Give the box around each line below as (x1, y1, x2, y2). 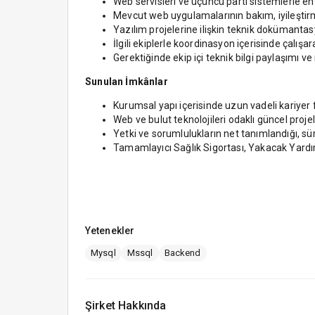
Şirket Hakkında (85, 298, 167, 312)
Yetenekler (85, 225, 134, 236)
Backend (164, 247, 201, 259)
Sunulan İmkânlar (85, 76, 168, 87)
